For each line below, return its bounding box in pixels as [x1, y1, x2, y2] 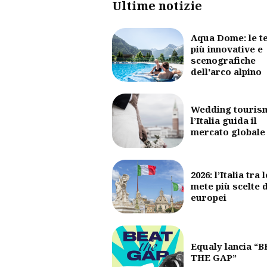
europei [191, 191, 226, 204]
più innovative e [191, 43, 263, 55]
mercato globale [191, 126, 265, 138]
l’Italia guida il [191, 114, 257, 127]
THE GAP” [191, 252, 237, 264]
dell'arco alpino [191, 66, 262, 78]
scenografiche [191, 54, 256, 67]
